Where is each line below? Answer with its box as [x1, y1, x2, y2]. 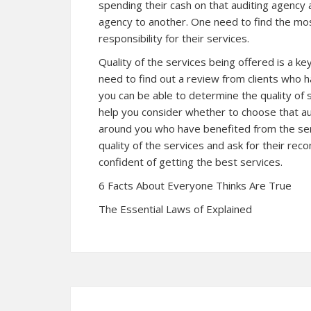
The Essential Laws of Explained [99, 202, 252, 216]
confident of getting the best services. [99, 155, 283, 169]
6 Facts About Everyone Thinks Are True [99, 178, 292, 192]
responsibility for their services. [99, 31, 249, 45]
